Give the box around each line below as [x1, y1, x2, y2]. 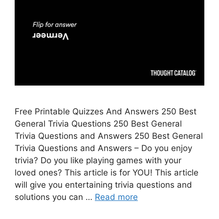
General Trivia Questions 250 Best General [15, 118, 182, 129]
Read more [95, 192, 138, 202]
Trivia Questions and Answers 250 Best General [15, 131, 203, 141]
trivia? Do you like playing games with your [15, 155, 181, 165]
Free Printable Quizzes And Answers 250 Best [15, 106, 197, 116]
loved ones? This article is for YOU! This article [15, 167, 198, 177]
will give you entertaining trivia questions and [15, 179, 192, 190]
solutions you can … [15, 192, 95, 202]
